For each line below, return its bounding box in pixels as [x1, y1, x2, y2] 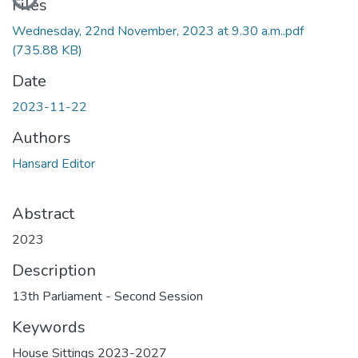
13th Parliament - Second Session [12, 287, 203, 305]
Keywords [12, 316, 86, 338]
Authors [12, 126, 71, 149]
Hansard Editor [12, 154, 95, 173]
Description [12, 259, 96, 281]
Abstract [12, 202, 74, 225]
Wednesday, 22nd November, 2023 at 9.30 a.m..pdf [12, 22, 304, 40]
